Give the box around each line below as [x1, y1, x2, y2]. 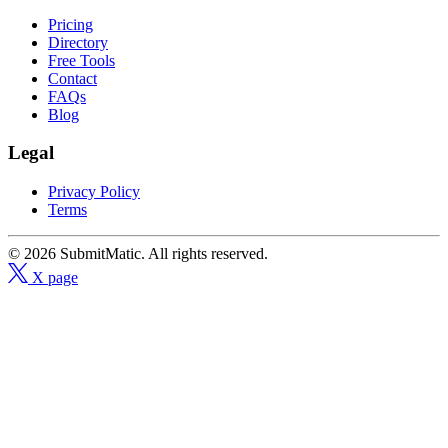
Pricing [48, 15, 93, 33]
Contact [48, 69, 97, 87]
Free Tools [48, 51, 115, 69]
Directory [48, 33, 108, 51]
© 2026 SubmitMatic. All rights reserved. [8, 245, 268, 263]
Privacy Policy [48, 183, 140, 201]
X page [32, 269, 78, 287]
